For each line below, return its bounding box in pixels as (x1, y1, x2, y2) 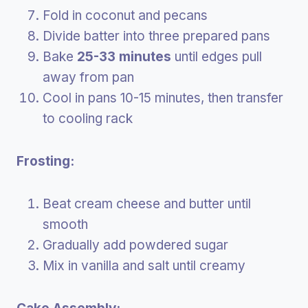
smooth (43, 216, 88, 232)
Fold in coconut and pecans (43, 7, 208, 23)
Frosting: (16, 153, 74, 169)
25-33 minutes (77, 48, 171, 65)
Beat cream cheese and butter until (43, 195, 251, 212)
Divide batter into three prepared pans (43, 27, 270, 44)
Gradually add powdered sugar (43, 236, 228, 253)
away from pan (43, 69, 134, 85)
